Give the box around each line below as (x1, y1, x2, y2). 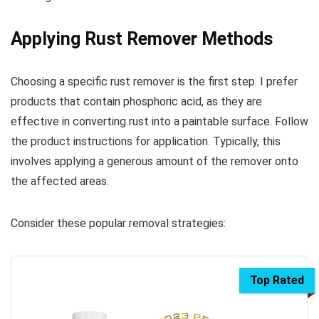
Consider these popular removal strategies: (11, 216, 226, 230)
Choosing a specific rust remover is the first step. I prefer (11, 74, 298, 88)
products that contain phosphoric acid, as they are (11, 94, 262, 108)
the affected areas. (11, 174, 109, 188)
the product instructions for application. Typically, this (11, 134, 281, 148)
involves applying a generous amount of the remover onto (11, 154, 298, 168)
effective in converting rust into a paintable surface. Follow (11, 114, 308, 128)
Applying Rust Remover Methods (11, 28, 273, 49)
